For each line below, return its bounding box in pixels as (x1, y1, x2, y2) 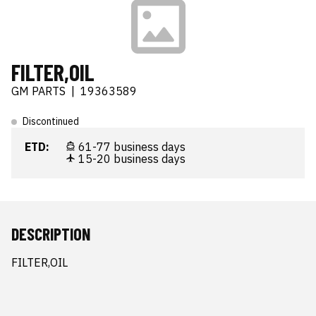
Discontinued (23, 115, 79, 128)
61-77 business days (75, 140, 186, 154)
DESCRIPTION (11, 224, 90, 244)
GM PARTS (11, 84, 66, 98)
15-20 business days (75, 152, 186, 166)
